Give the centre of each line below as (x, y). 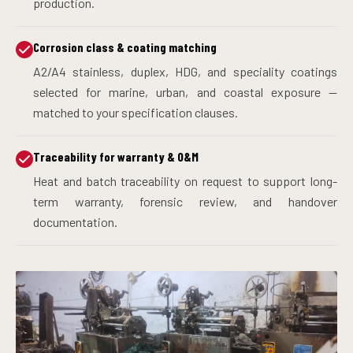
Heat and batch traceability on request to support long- (185, 180)
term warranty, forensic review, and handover (185, 201)
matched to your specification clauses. (136, 112)
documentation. (75, 221)
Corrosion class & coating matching (125, 46)
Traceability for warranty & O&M (116, 156)
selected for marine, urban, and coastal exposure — (185, 91)
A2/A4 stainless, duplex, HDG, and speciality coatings (185, 71)
